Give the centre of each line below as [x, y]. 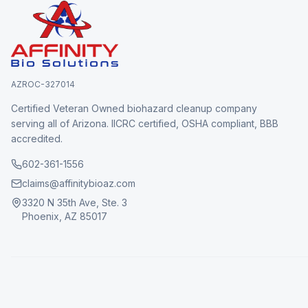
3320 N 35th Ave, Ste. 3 [75, 202]
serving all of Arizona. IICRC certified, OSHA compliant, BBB [145, 123]
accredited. [37, 139]
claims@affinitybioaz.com [79, 183]
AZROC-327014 [43, 84]
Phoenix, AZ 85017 [65, 216]
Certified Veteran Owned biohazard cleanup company [134, 108]
